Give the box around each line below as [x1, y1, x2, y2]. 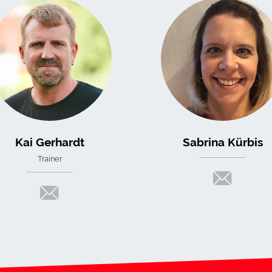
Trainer [37, 153, 62, 163]
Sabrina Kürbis [182, 135, 263, 149]
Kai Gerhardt [15, 135, 84, 149]
